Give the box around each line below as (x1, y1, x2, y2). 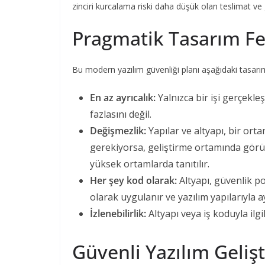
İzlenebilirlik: (90, 206, 146, 220)
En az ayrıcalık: (90, 91, 156, 104)
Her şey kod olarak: (90, 173, 177, 187)
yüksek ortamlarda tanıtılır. (90, 157, 209, 170)
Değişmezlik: (90, 124, 146, 137)
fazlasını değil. (90, 107, 151, 121)
